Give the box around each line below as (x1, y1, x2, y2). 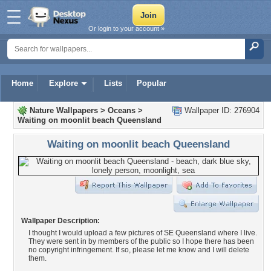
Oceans (108, 106, 135, 115)
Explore (49, 79, 78, 88)
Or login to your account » (88, 25, 165, 32)
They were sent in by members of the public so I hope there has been (28, 237, 254, 246)
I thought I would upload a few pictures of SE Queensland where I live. (28, 229, 257, 237)
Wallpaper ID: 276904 (182, 106, 260, 115)
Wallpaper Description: (21, 217, 100, 225)
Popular (137, 79, 166, 88)
